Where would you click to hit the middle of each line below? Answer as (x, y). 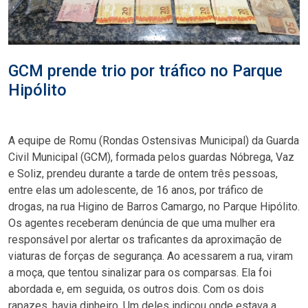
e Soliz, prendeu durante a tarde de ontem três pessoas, (143, 173)
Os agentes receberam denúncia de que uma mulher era (142, 223)
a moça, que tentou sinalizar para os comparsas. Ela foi (140, 272)
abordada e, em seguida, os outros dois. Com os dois (136, 289)
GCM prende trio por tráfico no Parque (145, 70)
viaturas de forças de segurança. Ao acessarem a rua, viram (151, 256)
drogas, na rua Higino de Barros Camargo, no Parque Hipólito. (154, 206)
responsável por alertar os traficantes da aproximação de (145, 239)
